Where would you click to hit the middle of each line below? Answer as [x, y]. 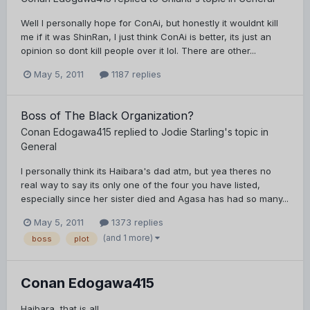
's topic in [246, 132]
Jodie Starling [193, 132]
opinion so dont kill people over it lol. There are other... [138, 51]
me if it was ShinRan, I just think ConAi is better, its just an [146, 37]
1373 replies [136, 222]
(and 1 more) [129, 238]
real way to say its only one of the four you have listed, [140, 185]
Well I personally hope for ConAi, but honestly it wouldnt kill [149, 23]
